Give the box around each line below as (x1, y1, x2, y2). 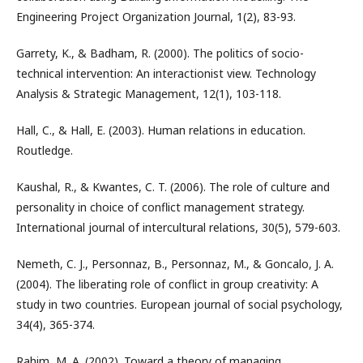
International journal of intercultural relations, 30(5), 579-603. (16, 220, 340, 235)
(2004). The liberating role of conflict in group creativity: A (16, 276, 318, 292)
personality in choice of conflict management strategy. (16, 199, 305, 215)
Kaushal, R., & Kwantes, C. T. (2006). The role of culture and (16, 179, 330, 194)
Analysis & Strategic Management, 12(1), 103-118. (16, 86, 281, 101)
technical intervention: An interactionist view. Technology (16, 66, 316, 81)
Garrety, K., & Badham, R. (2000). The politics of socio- (16, 45, 304, 61)
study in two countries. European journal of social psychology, (16, 297, 343, 312)
